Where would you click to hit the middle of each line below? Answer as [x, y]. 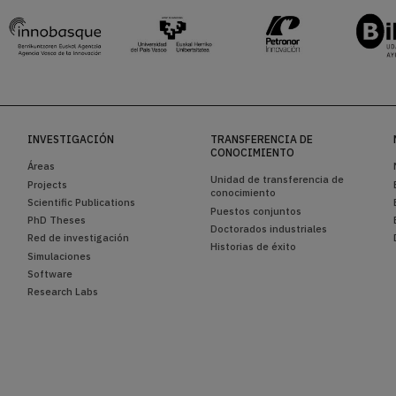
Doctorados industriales [268, 228]
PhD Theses [56, 220]
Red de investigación [78, 238]
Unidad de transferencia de [277, 179]
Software [49, 273]
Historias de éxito [253, 247]
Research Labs [62, 292]
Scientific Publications [81, 202]
